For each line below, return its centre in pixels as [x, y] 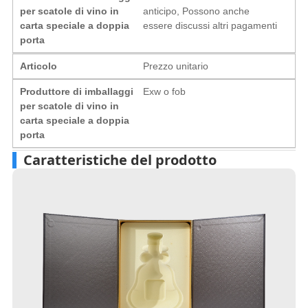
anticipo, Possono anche [197, 11]
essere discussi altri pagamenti [210, 25]
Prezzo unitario [176, 66]
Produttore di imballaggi [76, 91]
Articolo [38, 66]
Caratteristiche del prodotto [120, 159]
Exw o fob [165, 91]
